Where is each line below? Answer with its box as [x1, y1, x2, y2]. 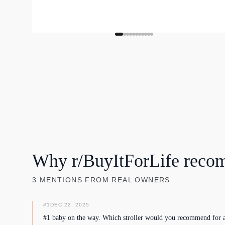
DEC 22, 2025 [50, 202, 89, 207]
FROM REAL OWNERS [82, 176, 170, 184]
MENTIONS [39, 176, 83, 184]
